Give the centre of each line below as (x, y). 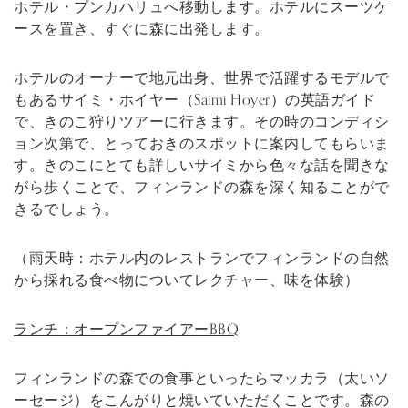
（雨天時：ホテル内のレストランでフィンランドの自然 (202, 258)
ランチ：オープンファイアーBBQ (126, 329)
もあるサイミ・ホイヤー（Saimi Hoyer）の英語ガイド (194, 100)
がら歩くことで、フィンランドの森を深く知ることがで (202, 187)
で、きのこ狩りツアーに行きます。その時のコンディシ (202, 122)
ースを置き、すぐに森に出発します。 (142, 29)
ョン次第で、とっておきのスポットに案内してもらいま (202, 143)
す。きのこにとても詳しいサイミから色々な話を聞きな (202, 165)
